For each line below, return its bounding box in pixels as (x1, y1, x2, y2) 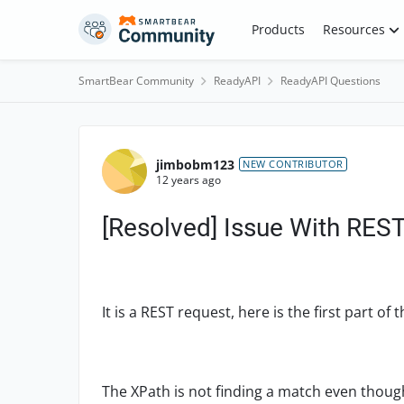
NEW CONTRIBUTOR (243, 157, 344, 170)
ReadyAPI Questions (280, 73, 381, 88)
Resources (322, 21, 385, 38)
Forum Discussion (77, 124, 311, 159)
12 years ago (156, 171, 221, 188)
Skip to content (96, 17, 187, 34)
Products (251, 21, 305, 38)
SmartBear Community (78, 73, 194, 88)
